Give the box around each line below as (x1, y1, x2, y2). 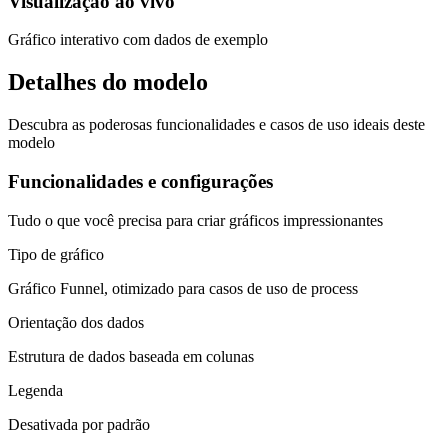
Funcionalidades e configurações (8, 170, 273, 192)
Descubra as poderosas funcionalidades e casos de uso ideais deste (8, 116, 425, 134)
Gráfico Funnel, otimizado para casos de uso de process (8, 279, 358, 297)
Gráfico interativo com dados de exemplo (8, 31, 268, 49)
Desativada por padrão (8, 415, 150, 433)
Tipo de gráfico (8, 245, 104, 263)
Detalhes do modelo (8, 69, 208, 96)
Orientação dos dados (8, 313, 144, 331)
